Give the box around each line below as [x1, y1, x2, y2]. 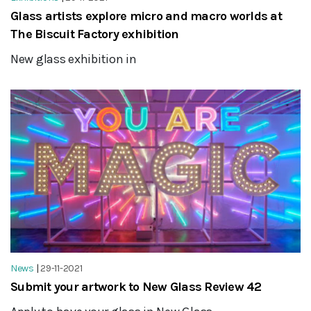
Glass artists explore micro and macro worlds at [10, 8, 282, 24]
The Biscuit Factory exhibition [10, 26, 179, 42]
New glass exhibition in [10, 51, 137, 67]
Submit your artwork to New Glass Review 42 [10, 279, 262, 295]
